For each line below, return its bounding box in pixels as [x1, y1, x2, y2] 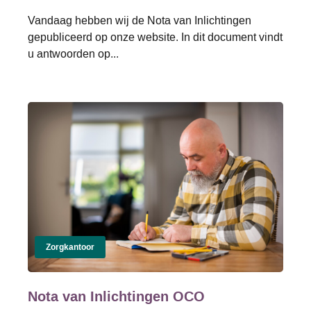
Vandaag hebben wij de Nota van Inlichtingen [28, 12, 251, 28]
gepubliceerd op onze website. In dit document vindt [28, 29, 283, 44]
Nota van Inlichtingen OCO [28, 286, 205, 307]
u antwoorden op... [28, 46, 119, 61]
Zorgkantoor [46, 241, 94, 253]
